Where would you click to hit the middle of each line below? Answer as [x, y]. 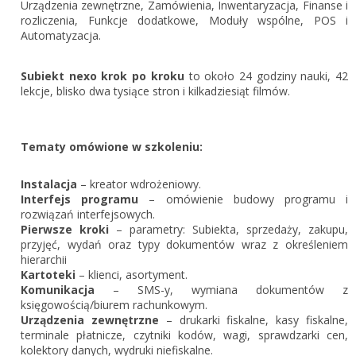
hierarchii [44, 259]
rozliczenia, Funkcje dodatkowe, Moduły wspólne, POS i [184, 20]
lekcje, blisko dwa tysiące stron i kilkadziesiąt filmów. [159, 91]
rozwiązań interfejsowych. [88, 214]
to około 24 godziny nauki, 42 [266, 76]
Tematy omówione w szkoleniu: [113, 147]
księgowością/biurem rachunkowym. [114, 305]
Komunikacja [67, 290]
